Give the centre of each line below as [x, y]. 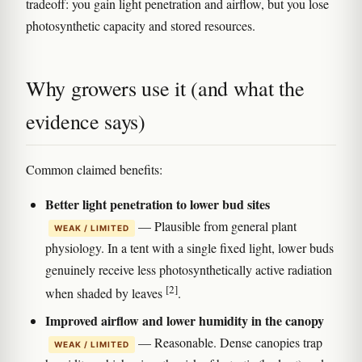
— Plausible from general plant [216, 226]
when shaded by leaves [105, 293]
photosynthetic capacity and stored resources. [141, 26]
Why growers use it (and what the [165, 88]
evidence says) [86, 122]
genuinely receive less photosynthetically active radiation [189, 270]
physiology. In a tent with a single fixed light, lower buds [189, 248]
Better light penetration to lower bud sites [158, 204]
